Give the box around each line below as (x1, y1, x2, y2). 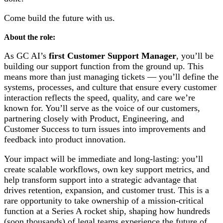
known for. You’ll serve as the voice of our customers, (4, 103, 200, 113)
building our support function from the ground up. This (4, 61, 204, 71)
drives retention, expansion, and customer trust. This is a (4, 185, 209, 196)
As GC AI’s (4, 50, 49, 61)
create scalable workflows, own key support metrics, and (4, 164, 210, 175)
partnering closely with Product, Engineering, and (4, 113, 184, 123)
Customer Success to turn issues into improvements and (4, 123, 206, 134)
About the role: (4, 32, 55, 41)
